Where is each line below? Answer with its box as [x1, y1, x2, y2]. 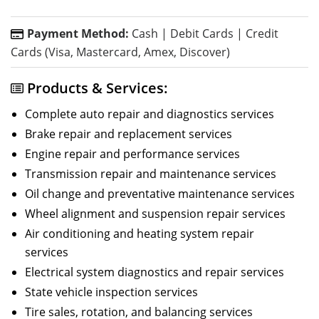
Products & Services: [27, 78, 168, 98]
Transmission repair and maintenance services [25, 165, 276, 182]
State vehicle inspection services [25, 283, 198, 300]
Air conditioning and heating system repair [25, 225, 254, 241]
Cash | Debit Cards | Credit [129, 25, 278, 41]
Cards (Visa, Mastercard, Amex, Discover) [11, 43, 230, 60]
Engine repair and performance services [25, 145, 240, 162]
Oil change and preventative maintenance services [25, 185, 295, 202]
